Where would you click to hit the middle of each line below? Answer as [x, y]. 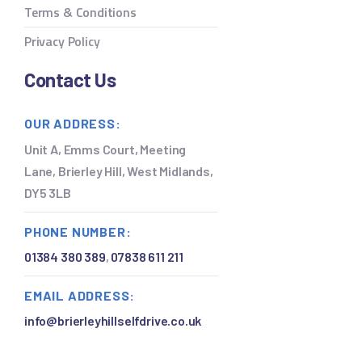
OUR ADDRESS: [73, 123]
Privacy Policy [62, 42]
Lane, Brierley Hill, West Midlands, [119, 170]
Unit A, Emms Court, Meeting [105, 149]
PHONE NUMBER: [78, 231]
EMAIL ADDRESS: [80, 295]
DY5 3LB [48, 192]
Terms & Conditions [80, 13]
